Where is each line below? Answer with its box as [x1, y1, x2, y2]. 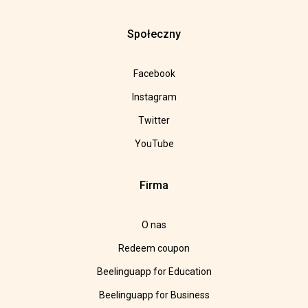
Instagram [131, 91, 177, 103]
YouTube [134, 138, 174, 150]
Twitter [138, 115, 170, 126]
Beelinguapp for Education [96, 266, 212, 278]
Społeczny [127, 27, 181, 41]
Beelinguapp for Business [98, 289, 210, 301]
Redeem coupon [118, 243, 190, 254]
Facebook [133, 68, 175, 80]
